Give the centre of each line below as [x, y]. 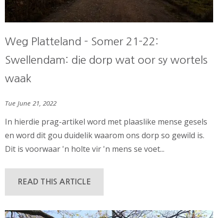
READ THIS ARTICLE [54, 182]
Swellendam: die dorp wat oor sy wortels [106, 60]
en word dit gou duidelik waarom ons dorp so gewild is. [105, 135]
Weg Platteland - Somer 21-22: [82, 41]
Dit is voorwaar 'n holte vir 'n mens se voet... [85, 149]
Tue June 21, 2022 [31, 103]
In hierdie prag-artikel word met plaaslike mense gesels [106, 121]
